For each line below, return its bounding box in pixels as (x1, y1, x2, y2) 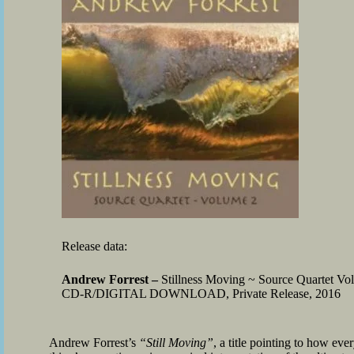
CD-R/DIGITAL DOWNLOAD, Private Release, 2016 (62, 287, 341, 300)
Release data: (62, 239, 127, 253)
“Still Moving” (139, 336, 213, 349)
